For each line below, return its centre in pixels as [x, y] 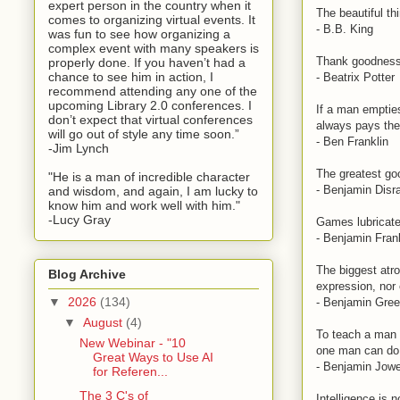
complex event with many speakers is [154, 48]
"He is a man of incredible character [149, 176]
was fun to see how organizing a [139, 33]
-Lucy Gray [79, 219]
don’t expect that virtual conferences [150, 119]
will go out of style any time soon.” [144, 133]
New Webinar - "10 [132, 343]
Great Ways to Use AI [153, 358]
